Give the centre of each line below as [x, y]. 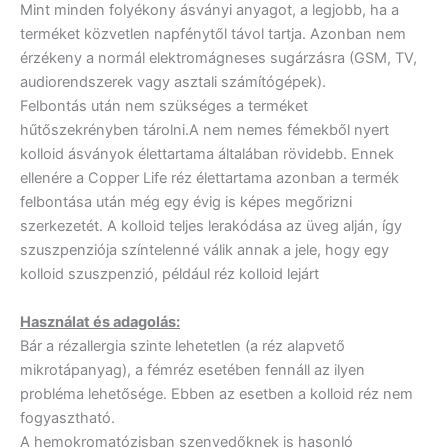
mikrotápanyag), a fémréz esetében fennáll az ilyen [192, 369]
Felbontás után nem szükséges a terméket [164, 106]
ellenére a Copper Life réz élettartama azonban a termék [209, 178]
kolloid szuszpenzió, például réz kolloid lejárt [169, 274]
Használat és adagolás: [100, 321]
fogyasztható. [67, 417]
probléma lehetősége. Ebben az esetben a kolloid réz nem [216, 393]
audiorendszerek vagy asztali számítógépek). [173, 82]
